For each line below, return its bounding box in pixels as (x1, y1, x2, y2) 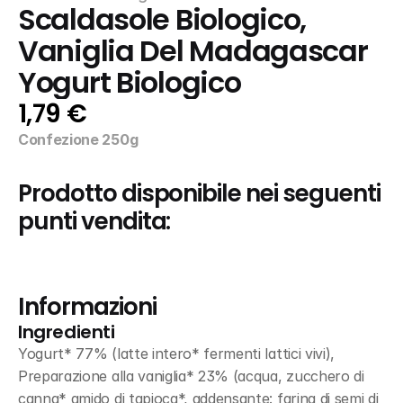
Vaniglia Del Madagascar (18, 31, 368, 71)
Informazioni (18, 291, 157, 323)
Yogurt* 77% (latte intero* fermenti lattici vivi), (18, 345, 335, 363)
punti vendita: (18, 205, 171, 237)
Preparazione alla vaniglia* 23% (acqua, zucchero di (18, 367, 364, 385)
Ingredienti (18, 319, 115, 345)
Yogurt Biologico (18, 63, 241, 103)
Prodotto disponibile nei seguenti (18, 177, 381, 210)
